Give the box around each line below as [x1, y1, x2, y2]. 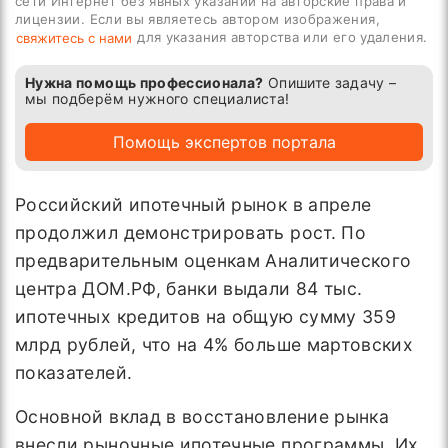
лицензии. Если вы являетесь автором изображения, [15, 11, 385, 27]
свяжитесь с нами [16, 30, 132, 46]
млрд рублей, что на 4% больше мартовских [15, 334, 414, 355]
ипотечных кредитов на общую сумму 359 [15, 306, 397, 327]
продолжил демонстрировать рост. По [15, 222, 366, 243]
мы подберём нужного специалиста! [25, 90, 290, 107]
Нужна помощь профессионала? [25, 74, 264, 91]
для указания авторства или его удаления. [133, 29, 428, 46]
